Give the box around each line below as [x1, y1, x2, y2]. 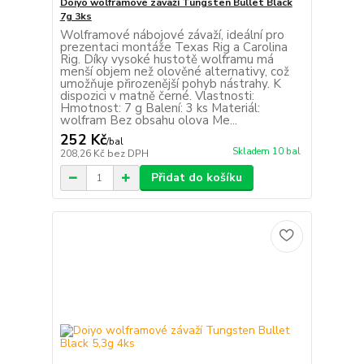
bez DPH [106, 147, 149, 161]
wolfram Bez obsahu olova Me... [59, 112, 237, 129]
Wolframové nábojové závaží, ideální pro [59, 27, 284, 44]
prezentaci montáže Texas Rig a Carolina [59, 39, 288, 56]
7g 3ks [59, 10, 92, 24]
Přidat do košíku [150, 170, 242, 186]
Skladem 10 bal [232, 145, 301, 158]
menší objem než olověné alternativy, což [59, 63, 289, 80]
